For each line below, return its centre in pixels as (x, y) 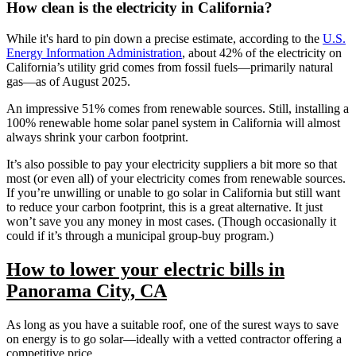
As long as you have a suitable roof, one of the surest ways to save (172, 324)
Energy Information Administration (94, 52)
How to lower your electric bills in (145, 269)
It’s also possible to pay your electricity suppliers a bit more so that (172, 164)
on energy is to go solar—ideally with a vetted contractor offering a (174, 339)
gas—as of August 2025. (70, 81)
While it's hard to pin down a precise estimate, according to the (164, 38)
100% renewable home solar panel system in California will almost (173, 122)
